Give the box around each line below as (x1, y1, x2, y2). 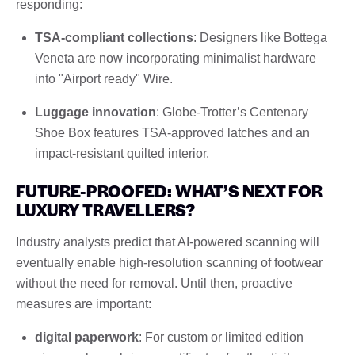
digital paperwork (35, 330, 139, 344)
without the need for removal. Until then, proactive (16, 276, 292, 290)
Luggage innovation (35, 105, 156, 119)
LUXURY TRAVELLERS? (16, 197, 195, 221)
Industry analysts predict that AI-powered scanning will (16, 235, 319, 249)
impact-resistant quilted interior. (35, 146, 209, 160)
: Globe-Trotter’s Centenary (156, 105, 308, 119)
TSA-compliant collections (35, 30, 193, 44)
